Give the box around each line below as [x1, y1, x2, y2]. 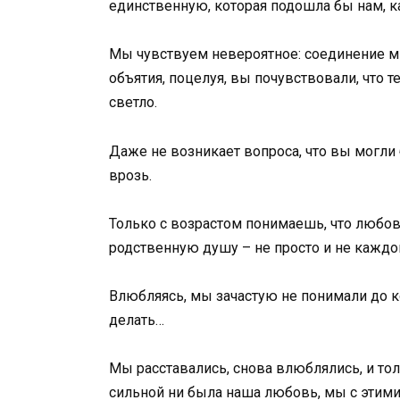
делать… [109, 311, 164, 329]
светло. [109, 94, 157, 112]
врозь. [109, 166, 152, 184]
